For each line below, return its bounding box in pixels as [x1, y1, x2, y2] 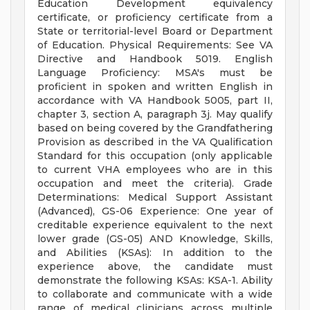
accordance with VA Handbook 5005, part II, [37, 94, 273, 107]
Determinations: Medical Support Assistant [37, 191, 273, 204]
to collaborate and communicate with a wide [37, 288, 273, 301]
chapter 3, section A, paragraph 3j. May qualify [37, 108, 273, 121]
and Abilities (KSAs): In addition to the [37, 246, 273, 259]
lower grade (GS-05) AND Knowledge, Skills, [37, 232, 273, 246]
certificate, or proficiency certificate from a [37, 11, 273, 24]
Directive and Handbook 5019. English [37, 53, 273, 66]
